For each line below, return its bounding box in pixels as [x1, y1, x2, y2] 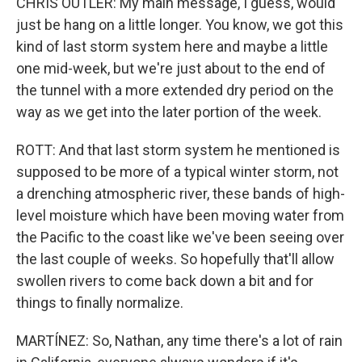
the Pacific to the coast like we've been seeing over [16, 229, 344, 246]
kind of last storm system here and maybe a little [16, 38, 328, 55]
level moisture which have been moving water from [16, 207, 344, 224]
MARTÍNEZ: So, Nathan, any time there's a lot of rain [16, 332, 343, 349]
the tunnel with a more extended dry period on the [16, 82, 334, 99]
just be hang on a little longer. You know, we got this [16, 16, 343, 33]
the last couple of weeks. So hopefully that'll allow [16, 250, 335, 267]
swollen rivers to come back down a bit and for [16, 272, 314, 289]
